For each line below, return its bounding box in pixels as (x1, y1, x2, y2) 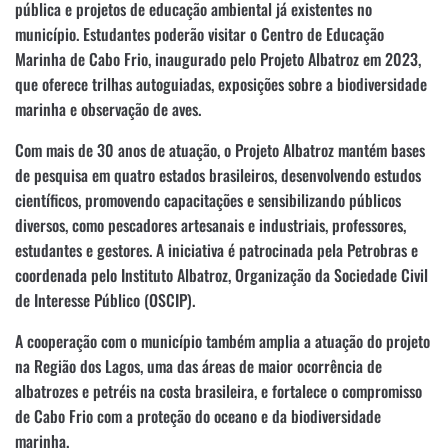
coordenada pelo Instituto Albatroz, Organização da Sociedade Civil (15, 262, 428, 287)
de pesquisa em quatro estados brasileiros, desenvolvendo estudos (15, 162, 421, 187)
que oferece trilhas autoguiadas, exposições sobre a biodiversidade (15, 71, 427, 96)
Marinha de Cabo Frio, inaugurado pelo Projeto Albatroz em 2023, (15, 46, 421, 71)
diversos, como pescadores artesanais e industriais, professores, (15, 212, 406, 237)
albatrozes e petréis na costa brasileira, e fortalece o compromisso (15, 378, 422, 403)
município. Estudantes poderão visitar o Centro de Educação (15, 21, 384, 46)
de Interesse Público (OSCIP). (15, 287, 195, 312)
